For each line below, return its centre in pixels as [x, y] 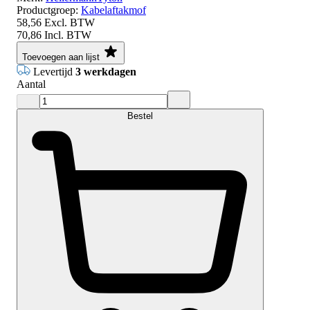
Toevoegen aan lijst [61, 57]
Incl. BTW [68, 35]
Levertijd [54, 71]
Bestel [140, 116]
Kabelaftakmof [113, 10]
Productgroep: [47, 10]
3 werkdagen [106, 71]
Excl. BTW [70, 22]
